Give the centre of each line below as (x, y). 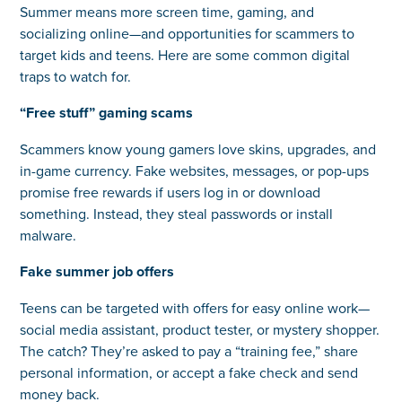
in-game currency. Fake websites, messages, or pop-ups (195, 170)
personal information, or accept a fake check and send (189, 372)
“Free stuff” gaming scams (107, 112)
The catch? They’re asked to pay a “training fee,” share (189, 350)
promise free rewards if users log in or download (170, 192)
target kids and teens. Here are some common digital (185, 54)
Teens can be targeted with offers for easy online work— (195, 307)
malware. (48, 235)
